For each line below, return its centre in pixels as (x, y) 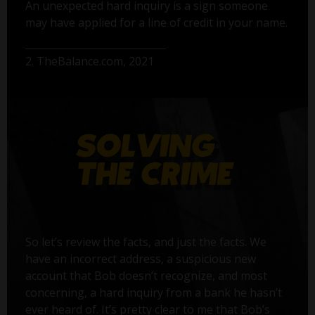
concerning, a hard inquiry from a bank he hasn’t (153, 292)
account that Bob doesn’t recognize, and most (146, 275)
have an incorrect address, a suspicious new (140, 258)
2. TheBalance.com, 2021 (89, 61)
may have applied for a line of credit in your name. (156, 22)
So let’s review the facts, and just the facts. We (146, 242)
